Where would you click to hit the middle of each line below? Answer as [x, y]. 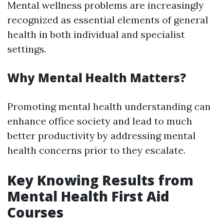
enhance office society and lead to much [100, 121]
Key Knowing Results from [100, 180]
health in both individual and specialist [96, 34]
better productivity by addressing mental [101, 136]
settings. [27, 49]
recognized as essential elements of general [108, 20]
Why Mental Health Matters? [97, 78]
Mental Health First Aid [88, 196]
